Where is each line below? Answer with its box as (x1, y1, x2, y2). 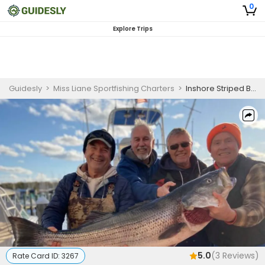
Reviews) (220, 250, 259, 261)
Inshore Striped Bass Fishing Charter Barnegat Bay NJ (186, 83, 251, 94)
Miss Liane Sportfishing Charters (53, 83, 174, 94)
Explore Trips (112, 24, 153, 33)
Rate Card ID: (12, 251, 62, 261)
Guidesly (9, 83, 42, 94)
